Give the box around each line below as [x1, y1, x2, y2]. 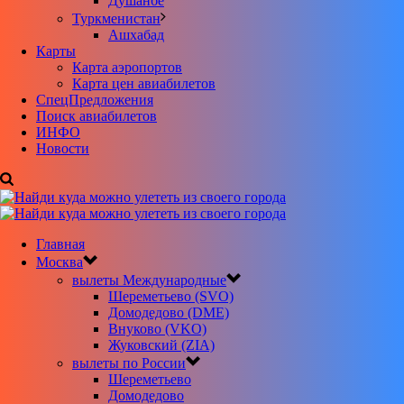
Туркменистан [72, 11, 161, 26]
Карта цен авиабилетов [72, 76, 216, 91]
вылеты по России [72, 355, 186, 371]
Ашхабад [108, 27, 164, 42]
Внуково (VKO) [108, 321, 207, 336]
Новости [36, 141, 89, 156]
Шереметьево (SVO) [108, 289, 234, 304]
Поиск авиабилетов [36, 108, 157, 124]
